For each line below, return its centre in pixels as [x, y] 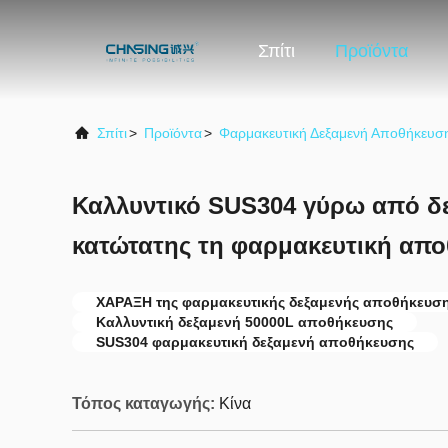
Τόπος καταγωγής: [143, 403]
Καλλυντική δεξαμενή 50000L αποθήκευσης [244, 322]
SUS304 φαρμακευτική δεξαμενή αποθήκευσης [255, 342]
